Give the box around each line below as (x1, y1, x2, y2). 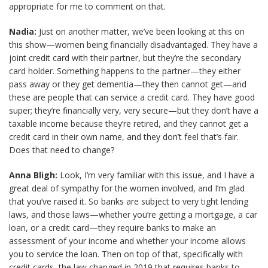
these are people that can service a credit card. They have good (9, 92, 255, 103)
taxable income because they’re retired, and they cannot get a (9, 118, 248, 129)
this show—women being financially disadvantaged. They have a (9, 39, 258, 50)
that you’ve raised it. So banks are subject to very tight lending (9, 196, 248, 207)
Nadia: (9, 26, 36, 37)
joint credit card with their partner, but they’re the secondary (9, 52, 241, 63)
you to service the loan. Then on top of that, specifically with (9, 248, 243, 260)
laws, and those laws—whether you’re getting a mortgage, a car (9, 209, 257, 220)
